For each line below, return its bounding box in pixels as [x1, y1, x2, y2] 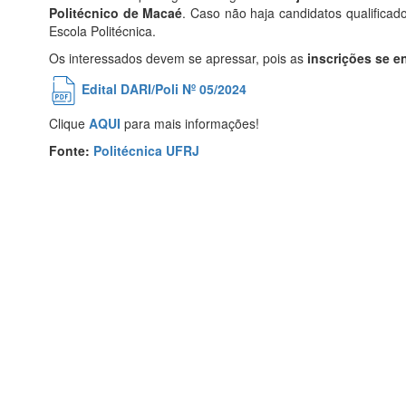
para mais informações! [121, 114, 259, 133]
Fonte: [49, 141, 93, 160]
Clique [49, 114, 89, 133]
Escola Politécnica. [49, 22, 156, 41]
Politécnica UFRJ [93, 141, 199, 160]
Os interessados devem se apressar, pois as [49, 49, 304, 68]
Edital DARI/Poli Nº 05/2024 [78, 80, 246, 99]
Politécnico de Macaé [49, 4, 183, 23]
